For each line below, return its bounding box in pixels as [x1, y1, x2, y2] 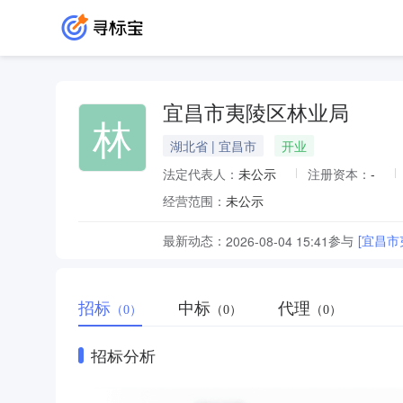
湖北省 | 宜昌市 [170, 137, 256, 155]
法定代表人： [163, 165, 238, 183]
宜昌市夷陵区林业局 [163, 103, 349, 125]
